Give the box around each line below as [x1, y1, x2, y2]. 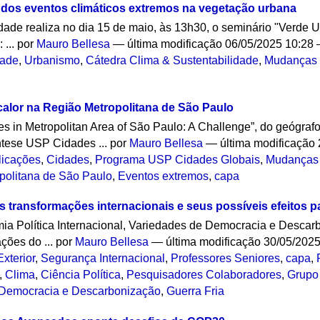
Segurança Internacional [41, 252, 166, 265]
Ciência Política [41, 269, 121, 281]
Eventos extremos [118, 169, 209, 182]
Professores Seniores [171, 252, 281, 265]
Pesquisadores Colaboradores [126, 269, 282, 281]
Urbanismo [24, 54, 81, 66]
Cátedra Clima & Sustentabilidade [86, 54, 259, 66]
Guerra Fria [166, 285, 225, 298]
